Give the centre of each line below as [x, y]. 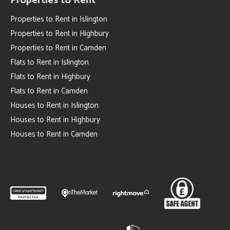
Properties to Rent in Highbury [60, 34]
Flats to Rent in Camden [49, 91]
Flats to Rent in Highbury [50, 77]
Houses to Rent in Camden [54, 134]
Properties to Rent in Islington [59, 19]
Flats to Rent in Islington [50, 62]
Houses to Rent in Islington [54, 106]
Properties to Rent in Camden [58, 48]
